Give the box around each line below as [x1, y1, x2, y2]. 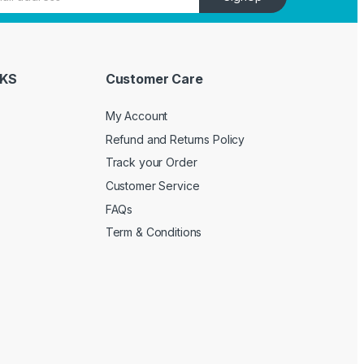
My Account [105, 109, 168, 123]
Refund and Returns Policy [105, 132, 245, 146]
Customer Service [105, 179, 200, 193]
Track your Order [105, 155, 197, 170]
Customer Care [105, 70, 203, 87]
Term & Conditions [105, 225, 202, 240]
